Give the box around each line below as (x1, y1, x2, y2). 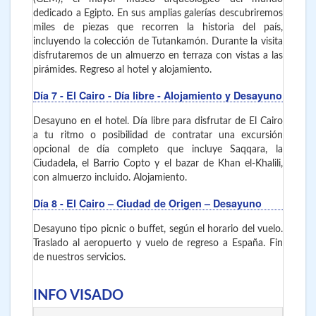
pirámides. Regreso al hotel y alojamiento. (33, 65, 212, 75)
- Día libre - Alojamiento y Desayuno (108, 87, 282, 102)
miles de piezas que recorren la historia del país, (33, 23, 283, 33)
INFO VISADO (33, 288, 123, 303)
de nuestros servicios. (33, 253, 126, 263)
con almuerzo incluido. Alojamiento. (33, 173, 187, 183)
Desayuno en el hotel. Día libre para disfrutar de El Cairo (33, 116, 283, 127)
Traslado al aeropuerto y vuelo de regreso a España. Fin (33, 238, 283, 249)
